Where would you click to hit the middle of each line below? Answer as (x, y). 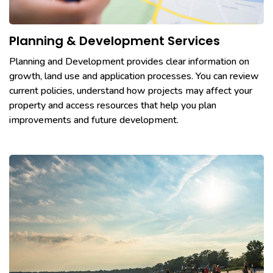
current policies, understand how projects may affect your (131, 91)
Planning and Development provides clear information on (129, 62)
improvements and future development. (94, 120)
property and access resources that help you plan (113, 106)
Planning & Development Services (115, 41)
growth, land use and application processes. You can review (134, 76)
